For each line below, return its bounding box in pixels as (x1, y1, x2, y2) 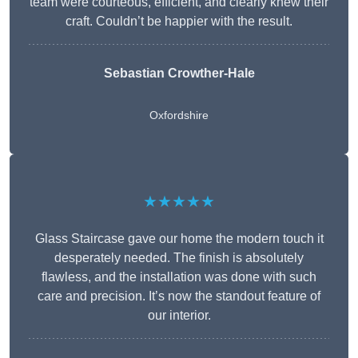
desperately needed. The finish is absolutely (54, 251, 304, 265)
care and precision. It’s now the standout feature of (38, 289, 320, 304)
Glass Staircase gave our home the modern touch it (34, 232, 324, 246)
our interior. (147, 308, 211, 323)
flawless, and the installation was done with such (42, 270, 316, 284)
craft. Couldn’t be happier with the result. (66, 14, 292, 29)
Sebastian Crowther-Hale (103, 66, 255, 81)
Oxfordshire (149, 109, 209, 122)
